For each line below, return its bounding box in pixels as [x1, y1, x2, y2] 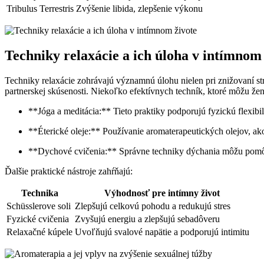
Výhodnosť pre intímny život [104, 188, 220, 199]
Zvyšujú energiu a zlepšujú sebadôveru [75, 214, 220, 225]
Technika [21, 188, 58, 199]
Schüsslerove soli [6, 201, 71, 212]
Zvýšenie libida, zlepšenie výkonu [76, 4, 203, 14]
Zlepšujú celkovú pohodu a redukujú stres [75, 201, 230, 212]
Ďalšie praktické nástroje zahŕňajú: [5, 166, 133, 177]
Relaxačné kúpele [6, 227, 72, 237]
